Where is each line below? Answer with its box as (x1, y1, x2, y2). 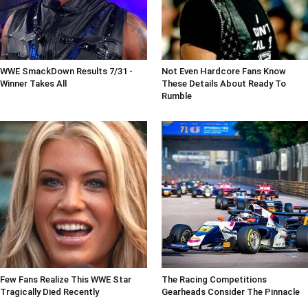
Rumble (161, 91, 192, 102)
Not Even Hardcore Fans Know (161, 66, 286, 77)
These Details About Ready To (161, 78, 286, 89)
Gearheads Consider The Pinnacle (161, 286, 300, 297)
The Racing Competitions (161, 274, 267, 285)
